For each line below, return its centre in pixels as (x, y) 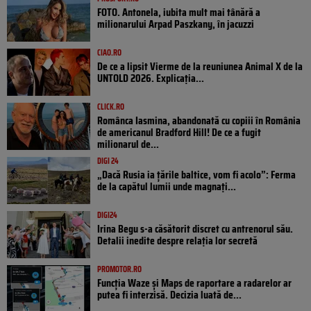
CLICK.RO (111, 107)
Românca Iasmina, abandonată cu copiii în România (199, 121)
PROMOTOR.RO (119, 269)
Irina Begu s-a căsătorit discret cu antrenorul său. (195, 229)
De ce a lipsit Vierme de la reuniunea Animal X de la (200, 67)
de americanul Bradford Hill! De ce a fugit (179, 133)
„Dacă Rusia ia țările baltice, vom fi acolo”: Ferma (196, 175)
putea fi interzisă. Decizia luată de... (169, 295)
